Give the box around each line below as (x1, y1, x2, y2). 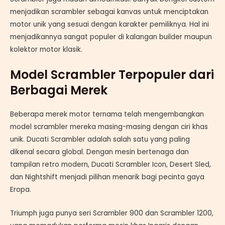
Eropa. (10, 184, 31, 194)
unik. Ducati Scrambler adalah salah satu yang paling (10, 134, 190, 144)
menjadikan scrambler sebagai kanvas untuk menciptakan (10, 7, 208, 17)
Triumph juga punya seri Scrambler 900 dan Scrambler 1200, (10, 208, 213, 218)
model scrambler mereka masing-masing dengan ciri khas (10, 122, 208, 132)
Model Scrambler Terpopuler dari (10, 66, 214, 83)
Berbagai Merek (10, 81, 107, 98)
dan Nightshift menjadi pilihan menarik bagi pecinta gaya (10, 172, 204, 182)
